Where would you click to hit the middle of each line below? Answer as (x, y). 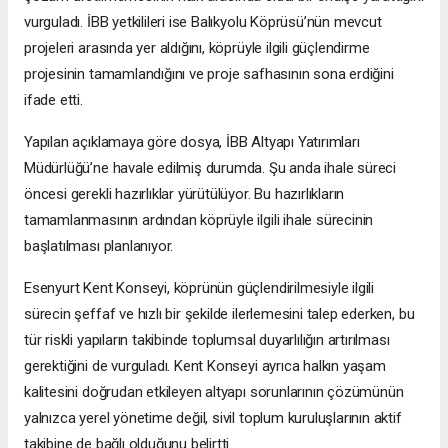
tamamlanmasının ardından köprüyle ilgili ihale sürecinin (199, 219)
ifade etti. (53, 99)
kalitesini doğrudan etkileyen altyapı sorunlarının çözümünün (214, 391)
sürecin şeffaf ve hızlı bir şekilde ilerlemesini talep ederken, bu (219, 313)
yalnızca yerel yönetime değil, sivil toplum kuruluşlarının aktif (213, 417)
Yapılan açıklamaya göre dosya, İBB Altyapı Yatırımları (192, 141)
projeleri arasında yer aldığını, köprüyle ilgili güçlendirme (197, 47)
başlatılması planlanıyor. (99, 245)
